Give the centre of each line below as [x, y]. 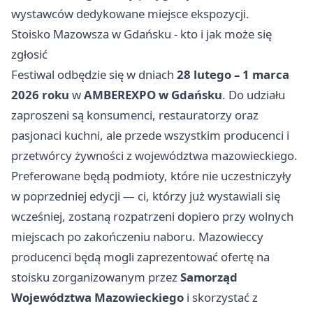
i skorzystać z [221, 298]
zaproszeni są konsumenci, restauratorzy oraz [135, 115]
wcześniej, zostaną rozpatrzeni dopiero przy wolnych [152, 217]
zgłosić [29, 54]
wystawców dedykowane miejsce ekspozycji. [130, 14]
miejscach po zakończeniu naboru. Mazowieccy [137, 237]
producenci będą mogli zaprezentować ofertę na [140, 257]
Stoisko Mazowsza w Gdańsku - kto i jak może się [141, 34]
